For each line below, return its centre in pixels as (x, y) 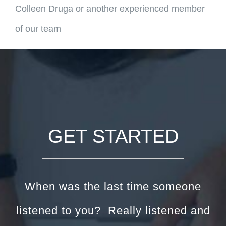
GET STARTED (113, 136)
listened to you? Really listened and (113, 210)
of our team (38, 29)
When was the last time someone (113, 186)
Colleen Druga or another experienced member (110, 8)
